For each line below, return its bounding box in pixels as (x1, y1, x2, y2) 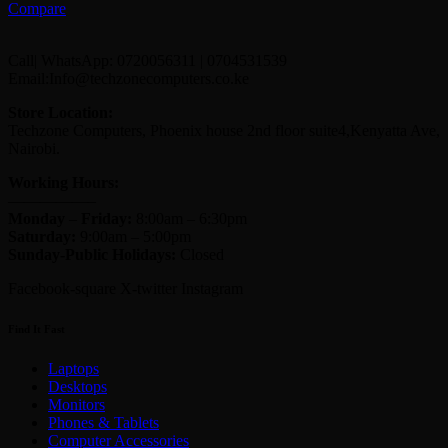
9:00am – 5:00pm (76, 228, 191, 246)
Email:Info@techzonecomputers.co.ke (8, 70, 249, 88)
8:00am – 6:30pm (132, 210, 247, 228)
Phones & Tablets (48, 414, 159, 432)
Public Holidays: (65, 246, 176, 264)
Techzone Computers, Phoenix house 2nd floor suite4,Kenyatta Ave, (8, 122, 440, 140)
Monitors (48, 396, 105, 414)
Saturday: (8, 228, 76, 246)
